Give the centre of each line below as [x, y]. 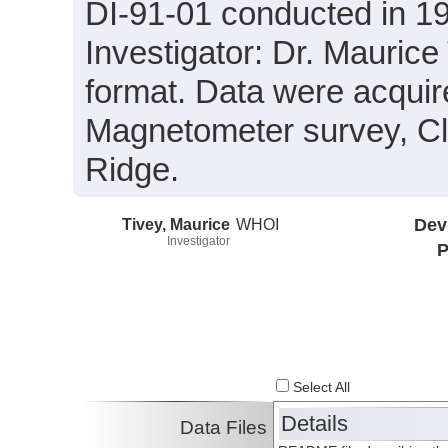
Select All [320, 388]
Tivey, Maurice [176, 223]
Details [315, 424]
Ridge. [132, 169]
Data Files [224, 428]
